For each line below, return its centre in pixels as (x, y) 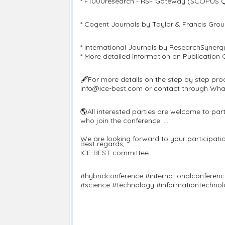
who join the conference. (122, 121)
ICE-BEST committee (115, 153)
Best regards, (102, 144)
